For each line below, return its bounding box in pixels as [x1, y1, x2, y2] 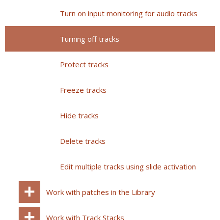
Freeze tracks [60, 85, 107, 95]
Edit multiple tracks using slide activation [60, 162, 196, 171]
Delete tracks [60, 136, 106, 146]
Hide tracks [60, 110, 99, 120]
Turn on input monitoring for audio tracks [60, 8, 197, 18]
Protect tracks [60, 59, 109, 69]
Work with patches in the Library [46, 187, 155, 197]
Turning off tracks [60, 34, 119, 44]
